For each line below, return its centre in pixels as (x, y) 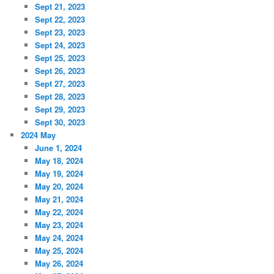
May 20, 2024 (59, 186)
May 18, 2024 (59, 160)
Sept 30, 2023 (60, 122)
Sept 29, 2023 (60, 109)
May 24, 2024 (59, 237)
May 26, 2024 (59, 263)
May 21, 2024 (59, 199)
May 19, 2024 (59, 173)
